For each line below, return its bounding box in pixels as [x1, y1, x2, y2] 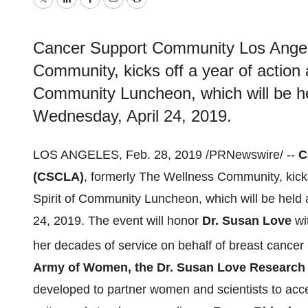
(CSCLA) [33, 170, 84, 184]
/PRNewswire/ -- [202, 148, 298, 162]
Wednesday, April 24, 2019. [33, 107, 232, 125]
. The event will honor [81, 214, 202, 228]
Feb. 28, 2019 [126, 148, 202, 162]
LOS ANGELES [33, 148, 119, 162]
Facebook [89, 1, 144, 16]
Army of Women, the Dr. [33, 261, 177, 274]
